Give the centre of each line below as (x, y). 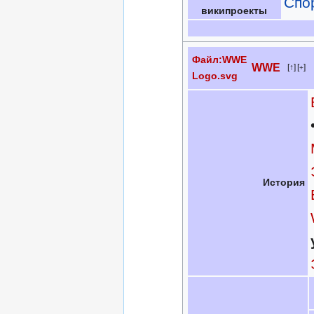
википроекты (234, 11)
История (284, 183)
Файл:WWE (220, 60)
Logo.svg (215, 76)
